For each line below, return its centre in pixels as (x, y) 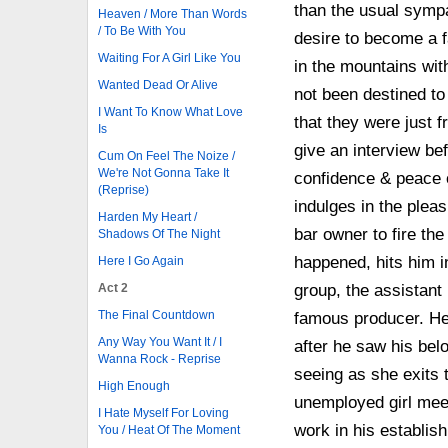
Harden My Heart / (147, 216)
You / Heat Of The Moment (169, 429)
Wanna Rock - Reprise (159, 358)
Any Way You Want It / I (160, 341)
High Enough (134, 385)
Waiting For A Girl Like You (169, 57)
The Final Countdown (156, 314)
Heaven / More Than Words (172, 13)
